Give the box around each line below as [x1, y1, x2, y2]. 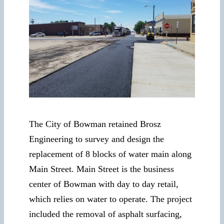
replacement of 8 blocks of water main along [29, 149, 191, 159]
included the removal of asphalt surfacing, [29, 209, 182, 219]
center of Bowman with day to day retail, [29, 179, 178, 189]
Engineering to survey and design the [29, 134, 164, 144]
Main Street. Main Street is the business [29, 164, 174, 174]
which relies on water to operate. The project [29, 194, 192, 204]
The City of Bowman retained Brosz [29, 119, 161, 129]
